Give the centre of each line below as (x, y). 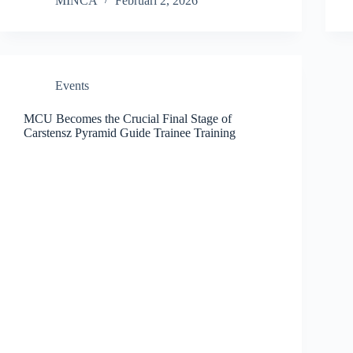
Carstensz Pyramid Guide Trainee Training (130, 132)
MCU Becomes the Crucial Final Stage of (128, 118)
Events (72, 85)
